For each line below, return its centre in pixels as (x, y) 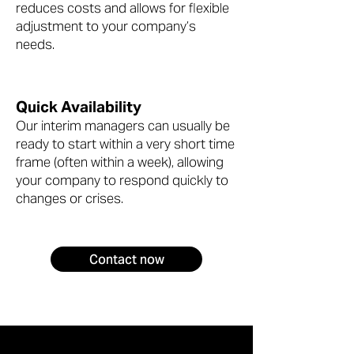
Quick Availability (79, 107)
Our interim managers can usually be (123, 126)
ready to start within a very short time (125, 144)
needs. (35, 44)
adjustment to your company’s (106, 26)
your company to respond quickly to (122, 180)
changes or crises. (70, 198)
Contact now (126, 259)
